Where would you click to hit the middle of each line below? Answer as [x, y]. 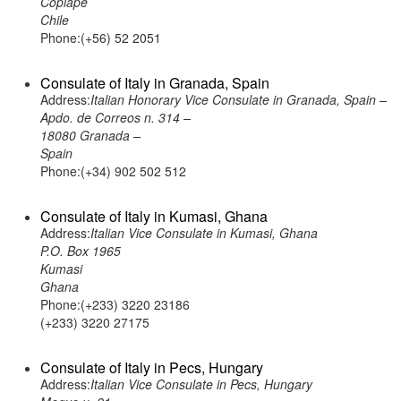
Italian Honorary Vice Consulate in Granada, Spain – [239, 99]
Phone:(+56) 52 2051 [101, 38]
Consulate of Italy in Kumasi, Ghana [154, 216]
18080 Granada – [90, 135]
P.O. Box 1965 [81, 251]
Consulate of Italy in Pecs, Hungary [152, 367]
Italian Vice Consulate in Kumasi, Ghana [204, 233]
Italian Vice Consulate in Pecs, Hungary [201, 384]
